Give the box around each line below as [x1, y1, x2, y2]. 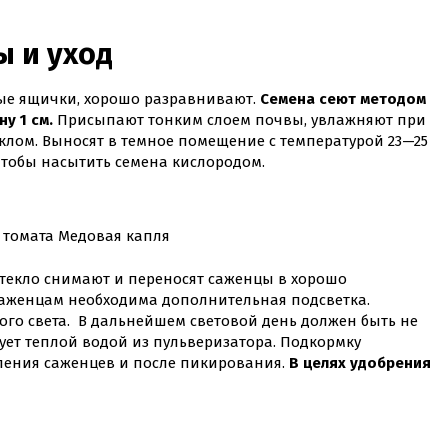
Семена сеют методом [260, 89, 426, 108]
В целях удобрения [289, 354, 431, 373]
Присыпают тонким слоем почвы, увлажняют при [53, 110, 426, 129]
